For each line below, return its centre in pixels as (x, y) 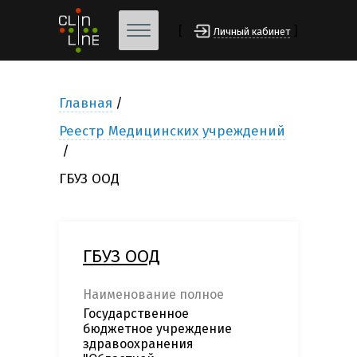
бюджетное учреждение (157, 329)
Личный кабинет (252, 32)
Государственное (136, 314)
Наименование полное (153, 295)
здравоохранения (138, 344)
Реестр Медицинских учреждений (172, 131)
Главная (86, 104)
